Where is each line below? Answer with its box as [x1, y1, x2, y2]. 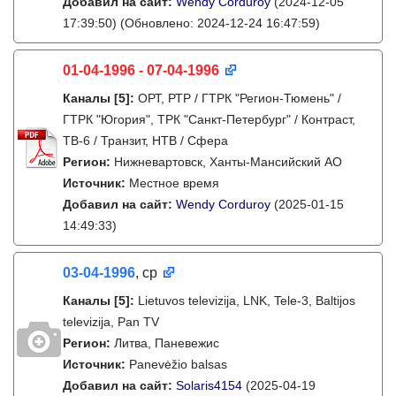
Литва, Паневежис [114, 336, 219, 350]
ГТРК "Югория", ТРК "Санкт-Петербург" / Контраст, [63, 112, 355, 126]
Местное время [129, 176, 219, 190]
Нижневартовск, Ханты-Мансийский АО [114, 155, 342, 169]
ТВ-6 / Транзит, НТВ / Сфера [63, 133, 228, 148]
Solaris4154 [176, 378, 242, 392]
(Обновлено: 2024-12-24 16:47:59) [117, 16, 320, 30]
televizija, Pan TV [63, 315, 159, 329]
